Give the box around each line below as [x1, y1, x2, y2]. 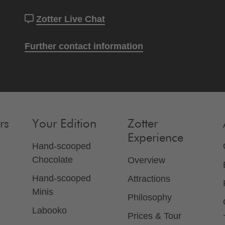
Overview [128, 155, 165, 166]
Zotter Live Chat [36, 14, 105, 25]
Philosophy [128, 192, 172, 203]
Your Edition [32, 118, 96, 131]
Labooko [32, 205, 67, 216]
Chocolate [32, 155, 73, 165]
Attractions [128, 174, 170, 184]
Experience [128, 132, 183, 145]
